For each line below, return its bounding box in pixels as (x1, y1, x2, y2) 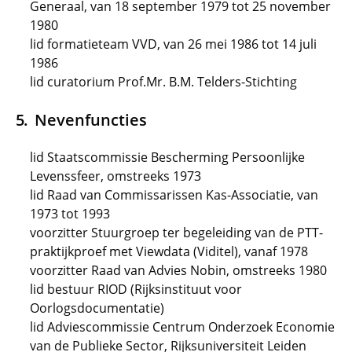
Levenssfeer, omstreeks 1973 (30, 167, 201, 185)
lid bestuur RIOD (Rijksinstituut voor (30, 280, 242, 298)
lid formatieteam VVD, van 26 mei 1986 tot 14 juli (30, 35, 317, 53)
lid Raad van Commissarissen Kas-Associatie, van (30, 186, 318, 203)
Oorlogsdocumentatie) (30, 299, 164, 317)
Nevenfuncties (34, 108, 147, 130)
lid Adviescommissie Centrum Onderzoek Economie (30, 318, 335, 335)
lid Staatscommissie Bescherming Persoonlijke (30, 148, 305, 166)
